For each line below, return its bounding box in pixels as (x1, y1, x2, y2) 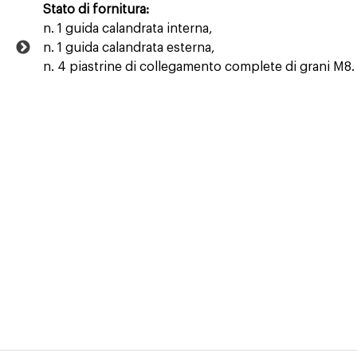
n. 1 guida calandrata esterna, (42, 41, 215, 54)
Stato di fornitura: (42, 3, 149, 16)
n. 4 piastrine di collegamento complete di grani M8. (42, 61, 355, 73)
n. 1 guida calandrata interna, (42, 22, 213, 35)
